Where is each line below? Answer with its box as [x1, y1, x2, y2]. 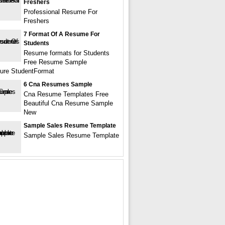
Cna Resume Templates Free [24, 90, 108, 98]
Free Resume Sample [24, 58, 87, 66]
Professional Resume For [24, 8, 97, 16]
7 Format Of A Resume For [24, 31, 100, 38]
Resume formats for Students [24, 49, 109, 57]
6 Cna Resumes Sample [24, 81, 92, 88]
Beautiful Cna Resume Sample [24, 99, 113, 107]
